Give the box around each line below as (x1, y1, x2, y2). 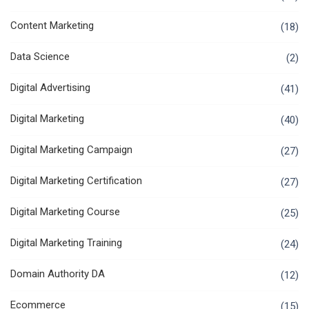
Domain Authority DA (10, 268, 105, 281)
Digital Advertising (10, 81, 90, 94)
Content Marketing (10, 19, 94, 32)
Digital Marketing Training (10, 237, 122, 250)
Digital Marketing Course (10, 206, 120, 219)
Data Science (10, 50, 70, 63)
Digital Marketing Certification (10, 175, 142, 188)
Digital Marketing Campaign (10, 143, 132, 157)
